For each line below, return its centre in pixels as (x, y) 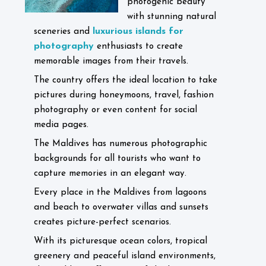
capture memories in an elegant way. (110, 174)
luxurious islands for (138, 31)
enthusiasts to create (138, 47)
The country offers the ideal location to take (126, 80)
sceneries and (63, 32)
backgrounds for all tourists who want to (117, 159)
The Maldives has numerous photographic (121, 144)
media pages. (61, 125)
